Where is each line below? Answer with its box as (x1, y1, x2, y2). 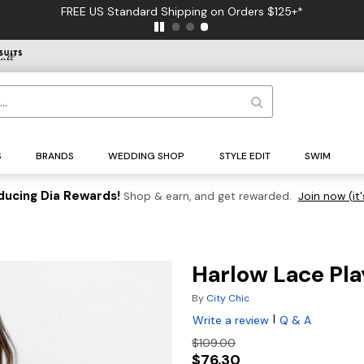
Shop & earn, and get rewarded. (123, 189, 292, 204)
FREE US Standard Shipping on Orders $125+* (61, 4, 303, 19)
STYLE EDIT (219, 149, 271, 163)
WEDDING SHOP (108, 149, 185, 163)
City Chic (206, 292, 249, 305)
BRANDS (36, 149, 75, 163)
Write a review (193, 313, 269, 328)
